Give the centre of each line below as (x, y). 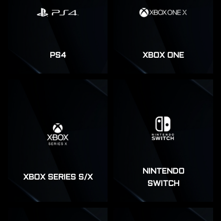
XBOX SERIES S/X (58, 178)
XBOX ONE (163, 55)
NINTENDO (163, 171)
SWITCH (163, 184)
